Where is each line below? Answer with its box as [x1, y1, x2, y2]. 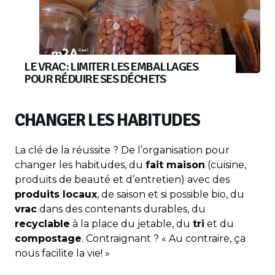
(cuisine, [205, 159, 246, 171]
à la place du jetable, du [70, 218, 193, 230]
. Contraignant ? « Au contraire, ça [82, 233, 246, 245]
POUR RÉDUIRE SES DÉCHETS [24, 71, 165, 87]
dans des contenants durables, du [37, 203, 206, 215]
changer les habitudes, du [15, 159, 145, 171]
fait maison [145, 159, 205, 171]
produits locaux [15, 188, 97, 201]
